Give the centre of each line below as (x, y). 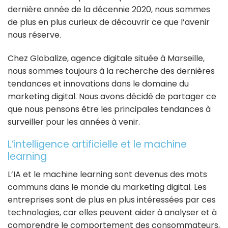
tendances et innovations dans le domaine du (98, 83)
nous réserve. (34, 35)
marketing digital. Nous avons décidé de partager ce (112, 96)
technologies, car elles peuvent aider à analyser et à (112, 212)
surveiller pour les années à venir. (74, 122)
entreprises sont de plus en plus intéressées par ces (112, 199)
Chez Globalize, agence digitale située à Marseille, (106, 58)
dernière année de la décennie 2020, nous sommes (109, 9)
